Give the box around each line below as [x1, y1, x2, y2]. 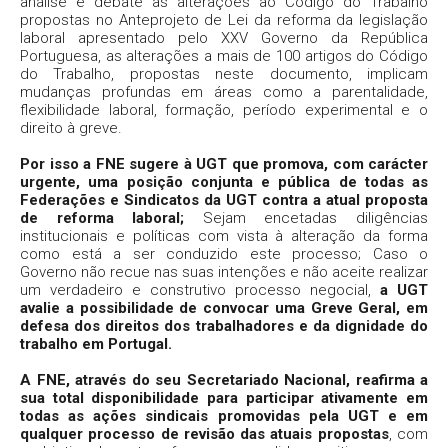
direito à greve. [20, 118, 122, 137]
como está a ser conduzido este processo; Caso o [20, 244, 428, 263]
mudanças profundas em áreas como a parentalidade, [20, 82, 428, 101]
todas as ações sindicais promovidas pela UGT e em [20, 406, 428, 425]
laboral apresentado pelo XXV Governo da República [20, 28, 428, 47]
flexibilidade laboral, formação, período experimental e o [20, 100, 428, 119]
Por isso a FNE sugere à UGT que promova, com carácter [20, 154, 428, 173]
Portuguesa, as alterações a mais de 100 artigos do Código [20, 46, 428, 65]
